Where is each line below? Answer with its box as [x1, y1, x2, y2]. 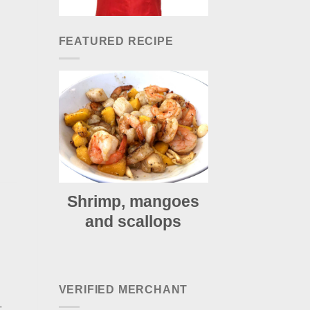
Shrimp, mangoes [67, 192, 200, 210]
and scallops [85, 212, 182, 230]
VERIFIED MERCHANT [58, 283, 188, 295]
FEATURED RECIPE [58, 35, 174, 48]
